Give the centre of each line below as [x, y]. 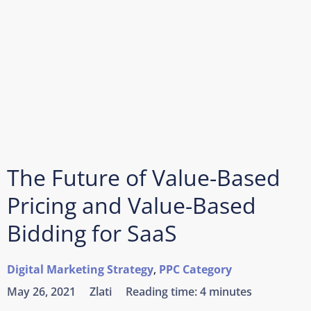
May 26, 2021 [41, 292]
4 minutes [226, 292]
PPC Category [195, 269]
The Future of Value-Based [144, 177]
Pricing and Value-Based [132, 205]
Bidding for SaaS [92, 233]
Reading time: [163, 292]
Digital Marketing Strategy [80, 269]
